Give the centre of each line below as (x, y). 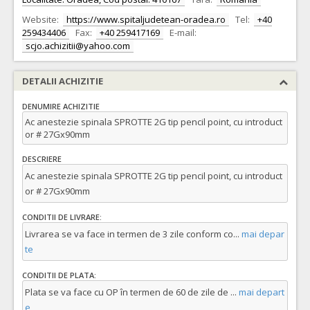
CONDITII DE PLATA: (59, 275)
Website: (40, 19)
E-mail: (183, 33)
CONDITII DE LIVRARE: (62, 217)
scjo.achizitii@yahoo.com (78, 46)
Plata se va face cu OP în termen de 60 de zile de (128, 292)
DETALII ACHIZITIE (63, 81)
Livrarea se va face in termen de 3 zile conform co (129, 234)
